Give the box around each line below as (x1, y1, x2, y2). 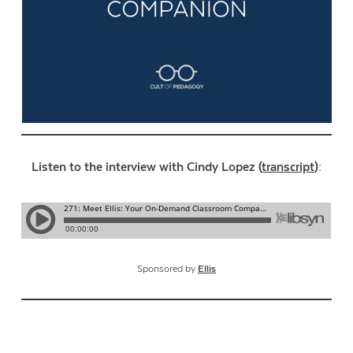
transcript (262, 159, 314, 174)
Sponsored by (137, 262, 198, 274)
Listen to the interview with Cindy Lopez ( (32, 159, 262, 174)
